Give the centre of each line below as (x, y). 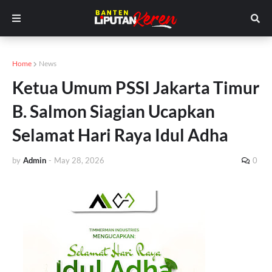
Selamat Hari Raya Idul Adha (120, 135)
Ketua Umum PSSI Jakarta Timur (136, 87)
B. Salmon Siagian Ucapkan (114, 111)
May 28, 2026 (79, 160)
